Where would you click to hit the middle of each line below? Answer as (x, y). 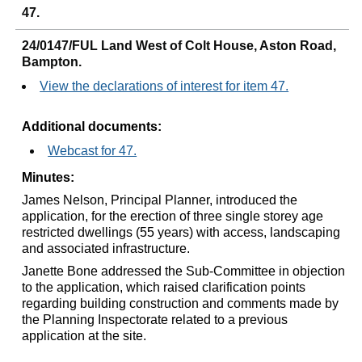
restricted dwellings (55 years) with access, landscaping (181, 232)
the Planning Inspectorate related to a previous (155, 319)
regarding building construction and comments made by (181, 303)
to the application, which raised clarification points (164, 287)
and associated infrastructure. (106, 248)
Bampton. (52, 61)
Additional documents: (92, 126)
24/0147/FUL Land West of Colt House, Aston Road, (179, 45)
